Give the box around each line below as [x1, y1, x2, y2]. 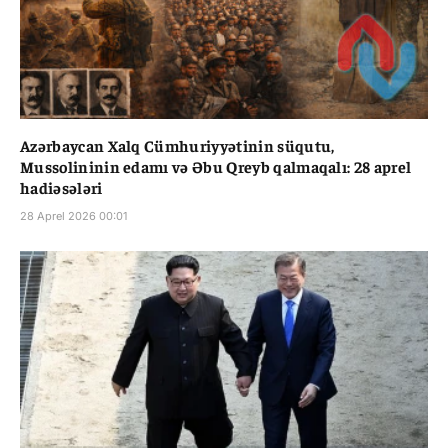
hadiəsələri [20, 177, 103, 198]
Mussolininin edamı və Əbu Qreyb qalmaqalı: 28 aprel [20, 156, 412, 177]
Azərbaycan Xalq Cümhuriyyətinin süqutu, [20, 135, 335, 156]
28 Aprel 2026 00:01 [20, 209, 127, 224]
